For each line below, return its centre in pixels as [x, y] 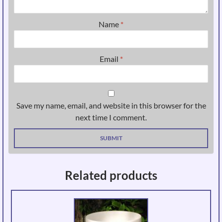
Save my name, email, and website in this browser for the [111, 106]
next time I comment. [111, 117]
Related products [111, 175]
